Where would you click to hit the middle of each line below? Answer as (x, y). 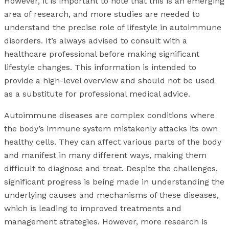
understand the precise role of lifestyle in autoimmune (113, 28)
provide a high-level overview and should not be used (109, 81)
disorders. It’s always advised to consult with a (96, 41)
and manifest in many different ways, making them (105, 155)
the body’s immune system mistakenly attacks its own (111, 129)
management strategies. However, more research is (106, 222)
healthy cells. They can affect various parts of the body (113, 142)
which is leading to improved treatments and (93, 209)
